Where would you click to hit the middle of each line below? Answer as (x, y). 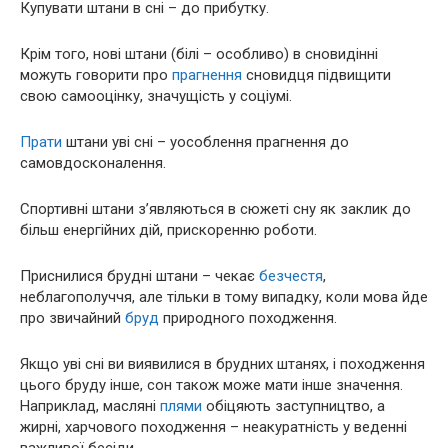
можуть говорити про (96, 74)
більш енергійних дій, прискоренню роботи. (168, 229)
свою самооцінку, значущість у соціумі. (156, 95)
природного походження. (248, 317)
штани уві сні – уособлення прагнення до (205, 141)
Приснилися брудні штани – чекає (139, 275)
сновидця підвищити (316, 74)
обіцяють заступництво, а (293, 405)
